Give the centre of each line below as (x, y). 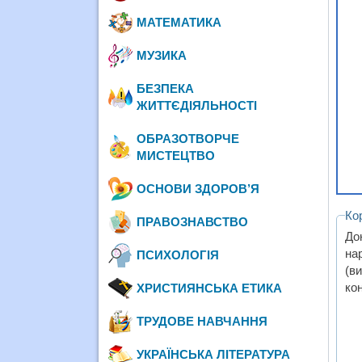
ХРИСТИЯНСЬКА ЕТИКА (210, 288)
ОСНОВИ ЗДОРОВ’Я (198, 188)
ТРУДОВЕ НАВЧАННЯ (202, 321)
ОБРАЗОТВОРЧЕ (188, 138)
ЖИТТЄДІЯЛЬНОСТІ (197, 105)
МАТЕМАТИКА (179, 22)
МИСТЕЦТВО (176, 155)
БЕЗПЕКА (166, 88)
